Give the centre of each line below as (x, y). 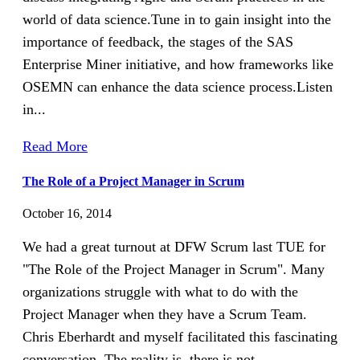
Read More (55, 146)
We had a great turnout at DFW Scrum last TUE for (174, 246)
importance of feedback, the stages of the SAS (158, 41)
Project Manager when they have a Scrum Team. (165, 314)
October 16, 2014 (67, 213)
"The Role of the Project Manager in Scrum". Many (174, 269)
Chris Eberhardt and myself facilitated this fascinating (180, 336)
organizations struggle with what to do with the (160, 291)
